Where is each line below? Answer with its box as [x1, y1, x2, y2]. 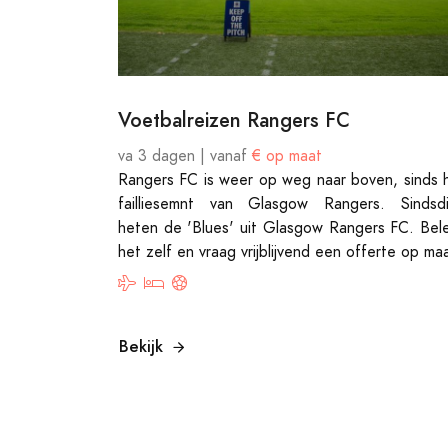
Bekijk [119, 335, 163, 358]
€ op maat [252, 145, 322, 167]
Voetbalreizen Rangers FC [118, 106, 350, 134]
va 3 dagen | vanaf [118, 145, 252, 167]
